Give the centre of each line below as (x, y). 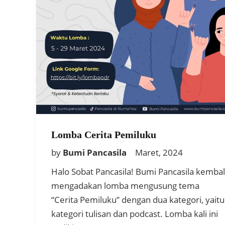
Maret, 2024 (159, 152)
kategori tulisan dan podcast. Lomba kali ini (135, 213)
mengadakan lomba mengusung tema (125, 185)
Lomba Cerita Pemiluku (104, 134)
